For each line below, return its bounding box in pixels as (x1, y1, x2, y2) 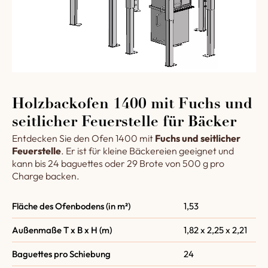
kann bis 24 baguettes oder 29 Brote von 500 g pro (12, 157, 224, 169)
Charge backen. (12, 170, 80, 182)
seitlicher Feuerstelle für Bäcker (12, 115, 236, 130)
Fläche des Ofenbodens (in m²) (12, 200, 130, 212)
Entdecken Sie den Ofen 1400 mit (12, 132, 155, 144)
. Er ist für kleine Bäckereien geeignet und (61, 145, 234, 157)
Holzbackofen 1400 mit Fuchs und (12, 98, 252, 112)
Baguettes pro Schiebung (12, 248, 111, 260)
